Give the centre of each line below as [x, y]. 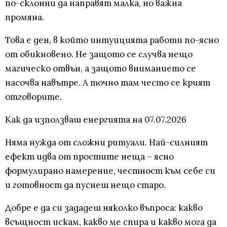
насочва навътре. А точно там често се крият [108, 83]
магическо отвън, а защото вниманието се [101, 69]
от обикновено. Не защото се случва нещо [99, 54]
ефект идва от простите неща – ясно [89, 157]
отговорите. [33, 97]
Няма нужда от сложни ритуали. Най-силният [106, 143]
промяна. [25, 17]
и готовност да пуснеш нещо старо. [85, 185]
